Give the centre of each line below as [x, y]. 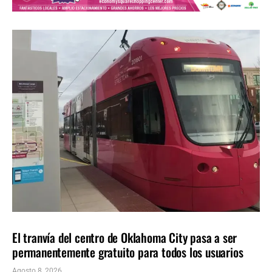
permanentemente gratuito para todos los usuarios [128, 252]
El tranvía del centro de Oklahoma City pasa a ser [125, 237]
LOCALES [29, 218]
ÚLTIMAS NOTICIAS [80, 218]
